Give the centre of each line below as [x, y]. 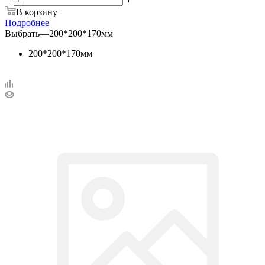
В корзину [37, 12]
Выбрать [22, 33]
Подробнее [27, 22]
